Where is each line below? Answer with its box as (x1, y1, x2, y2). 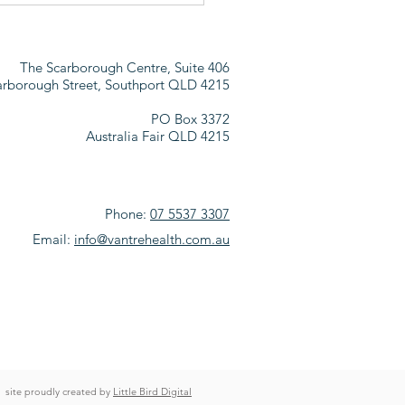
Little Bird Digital (113, 384, 192, 398)
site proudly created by (5, 384, 113, 398)
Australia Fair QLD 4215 (86, 127, 230, 145)
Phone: (105, 204, 150, 222)
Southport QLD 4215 (105, 75, 230, 93)
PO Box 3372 (151, 109, 230, 127)
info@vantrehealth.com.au (74, 230, 230, 248)
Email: (33, 230, 74, 248)
